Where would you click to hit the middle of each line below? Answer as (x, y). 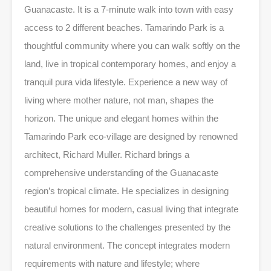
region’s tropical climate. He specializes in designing (126, 191)
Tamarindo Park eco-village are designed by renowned (131, 136)
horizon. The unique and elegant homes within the (121, 118)
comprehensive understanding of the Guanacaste (121, 172)
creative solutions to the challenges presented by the (127, 227)
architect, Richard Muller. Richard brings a (107, 154)
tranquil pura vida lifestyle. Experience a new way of (126, 82)
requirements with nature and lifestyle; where (112, 263)
